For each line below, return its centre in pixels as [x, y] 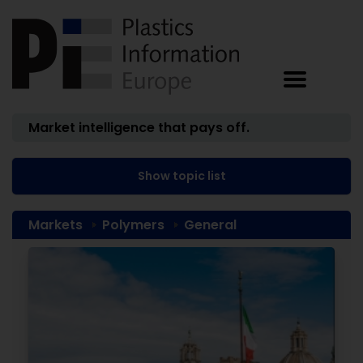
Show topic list [181, 176]
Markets [56, 225]
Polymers [133, 225]
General [210, 225]
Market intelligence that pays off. [139, 128]
